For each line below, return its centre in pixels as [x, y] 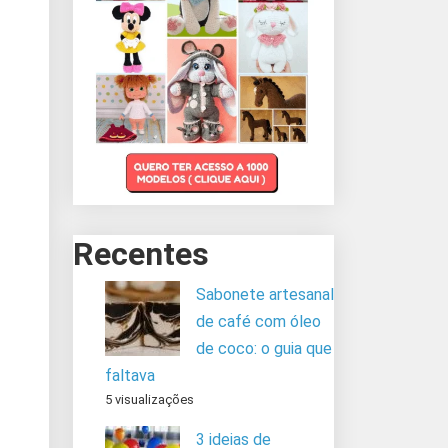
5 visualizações [149, 399]
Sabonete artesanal [265, 294]
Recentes [141, 253]
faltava [130, 375]
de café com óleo [258, 321]
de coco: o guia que [264, 348]
